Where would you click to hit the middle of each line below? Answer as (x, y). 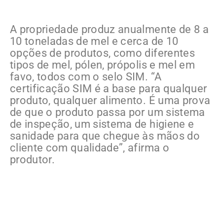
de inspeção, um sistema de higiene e (102, 124)
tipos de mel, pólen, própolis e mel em (102, 65)
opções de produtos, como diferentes (102, 53)
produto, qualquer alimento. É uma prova (110, 100)
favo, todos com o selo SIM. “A (86, 76)
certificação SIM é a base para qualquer (109, 88)
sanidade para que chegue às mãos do (105, 136)
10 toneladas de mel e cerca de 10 (94, 41)
